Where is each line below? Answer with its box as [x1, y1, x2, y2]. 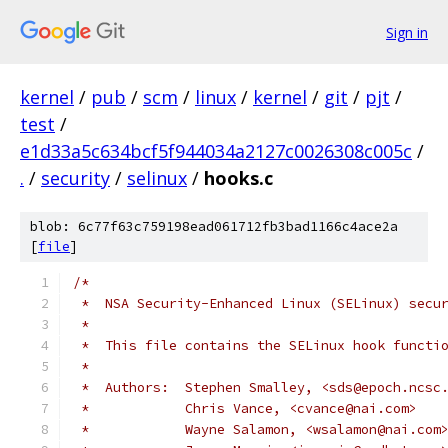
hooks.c [204, 166, 273, 190]
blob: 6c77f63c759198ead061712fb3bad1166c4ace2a [30, 218, 398, 235]
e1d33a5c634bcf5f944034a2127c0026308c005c [20, 139, 412, 163]
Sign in [386, 22, 428, 42]
